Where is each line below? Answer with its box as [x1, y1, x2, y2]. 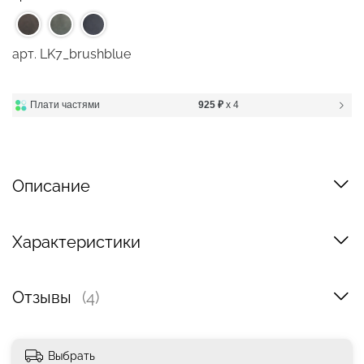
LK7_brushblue [40, 46, 131, 63]
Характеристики [12, 232, 141, 252]
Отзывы [12, 288, 76, 308]
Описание [12, 175, 90, 196]
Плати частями [30, 99, 101, 111]
